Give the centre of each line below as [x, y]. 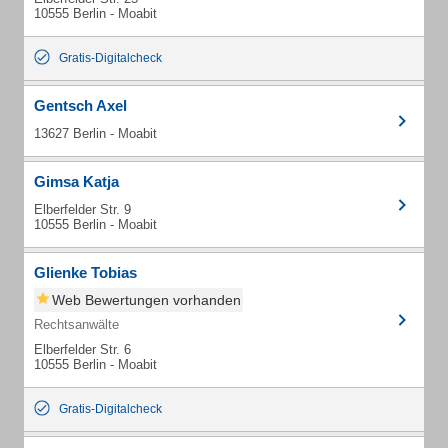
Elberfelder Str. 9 [82, 209]
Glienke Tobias [85, 272]
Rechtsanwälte [76, 324]
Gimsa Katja [76, 181]
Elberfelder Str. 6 [82, 349]
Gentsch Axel [80, 105]
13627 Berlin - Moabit [95, 133]
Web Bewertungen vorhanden [146, 300]
